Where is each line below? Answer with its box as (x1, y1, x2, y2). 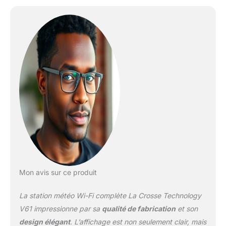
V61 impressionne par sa (19, 204, 102, 213)
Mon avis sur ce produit (19, 168, 97, 177)
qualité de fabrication (101, 204, 176, 213)
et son (175, 204, 198, 213)
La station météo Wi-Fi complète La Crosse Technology (19, 191, 201, 200)
